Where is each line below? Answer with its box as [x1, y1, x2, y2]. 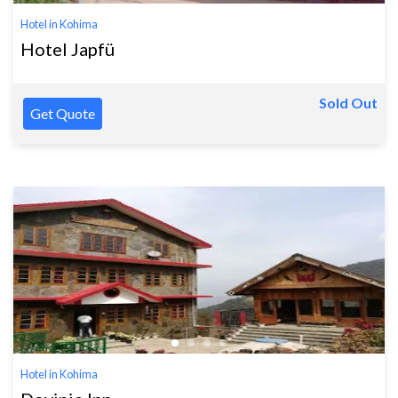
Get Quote [30, 104, 95, 122]
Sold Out [319, 93, 378, 111]
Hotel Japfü [20, 37, 115, 60]
